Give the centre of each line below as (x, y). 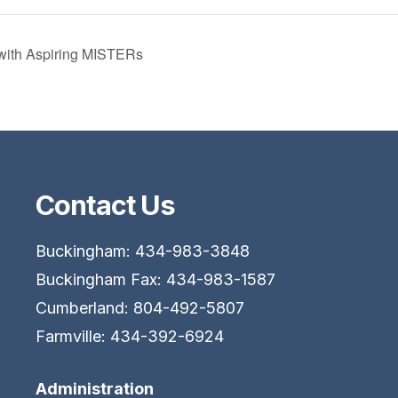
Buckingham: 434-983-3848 (142, 251)
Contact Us (105, 204)
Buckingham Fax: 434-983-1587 (155, 279)
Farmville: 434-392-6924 (129, 336)
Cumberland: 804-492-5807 (139, 307)
